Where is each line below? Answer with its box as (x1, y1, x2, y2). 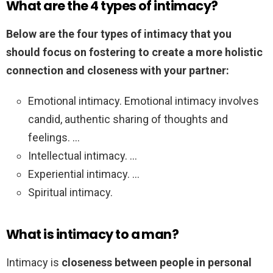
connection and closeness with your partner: (6, 64, 229, 77)
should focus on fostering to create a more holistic (6, 46, 263, 59)
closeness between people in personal (62, 256, 252, 269)
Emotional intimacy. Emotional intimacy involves (28, 94, 259, 108)
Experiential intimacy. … (28, 168, 140, 181)
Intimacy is (6, 256, 62, 269)
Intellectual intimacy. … (28, 149, 137, 163)
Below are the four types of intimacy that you (6, 27, 232, 41)
